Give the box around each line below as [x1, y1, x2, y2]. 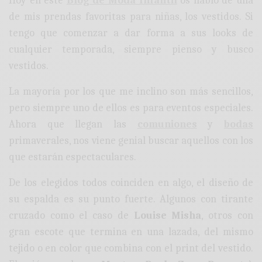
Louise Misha [133, 209, 202, 222]
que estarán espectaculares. [9, 151, 137, 164]
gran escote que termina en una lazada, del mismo [9, 226, 253, 239]
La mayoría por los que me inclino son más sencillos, [9, 85, 253, 98]
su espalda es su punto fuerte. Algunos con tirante [9, 193, 253, 206]
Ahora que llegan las [9, 118, 137, 131]
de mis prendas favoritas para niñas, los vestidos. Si [9, 11, 253, 23]
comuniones [137, 118, 197, 131]
